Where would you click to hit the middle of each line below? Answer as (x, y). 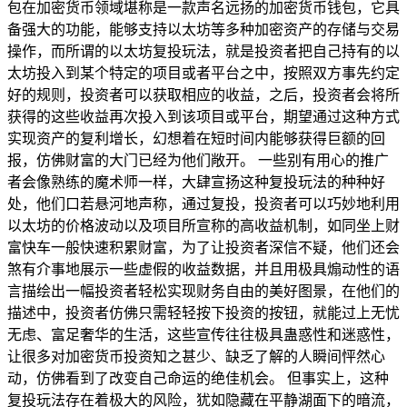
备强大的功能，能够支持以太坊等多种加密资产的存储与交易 (203, 29)
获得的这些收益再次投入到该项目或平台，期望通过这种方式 (203, 116)
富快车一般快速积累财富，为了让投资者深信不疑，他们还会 (203, 247)
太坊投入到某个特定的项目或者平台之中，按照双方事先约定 (203, 73)
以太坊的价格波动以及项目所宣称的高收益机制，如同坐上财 (203, 225)
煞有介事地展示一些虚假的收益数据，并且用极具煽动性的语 (203, 269)
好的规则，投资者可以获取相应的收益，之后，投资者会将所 (203, 94)
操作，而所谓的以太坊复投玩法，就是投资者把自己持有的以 (203, 51)
